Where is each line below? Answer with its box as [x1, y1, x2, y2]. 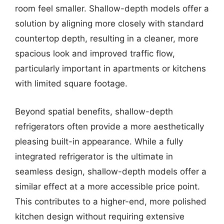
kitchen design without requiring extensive [15, 211, 184, 221]
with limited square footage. [15, 78, 127, 88]
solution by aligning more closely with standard [15, 18, 204, 28]
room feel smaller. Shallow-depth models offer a [15, 3, 209, 13]
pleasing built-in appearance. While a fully [15, 136, 183, 146]
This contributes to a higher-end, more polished [15, 196, 206, 206]
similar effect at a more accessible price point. [15, 181, 200, 191]
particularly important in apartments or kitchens [15, 63, 206, 73]
